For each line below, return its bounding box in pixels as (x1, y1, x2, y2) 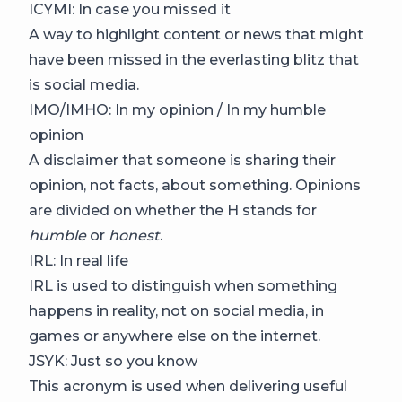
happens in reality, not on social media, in (29, 302, 324, 320)
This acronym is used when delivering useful (29, 378, 347, 396)
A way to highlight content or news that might (29, 26, 363, 44)
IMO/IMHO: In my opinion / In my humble (29, 101, 326, 119)
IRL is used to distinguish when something (29, 277, 337, 295)
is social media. (29, 76, 139, 94)
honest (109, 227, 160, 245)
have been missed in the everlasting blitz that (29, 51, 359, 69)
